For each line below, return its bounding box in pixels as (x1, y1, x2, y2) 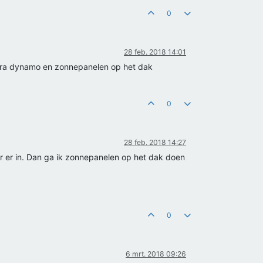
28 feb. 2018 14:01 (124, 48, 186, 56)
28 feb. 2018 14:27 (124, 138, 186, 147)
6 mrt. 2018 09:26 (126, 249, 186, 258)
